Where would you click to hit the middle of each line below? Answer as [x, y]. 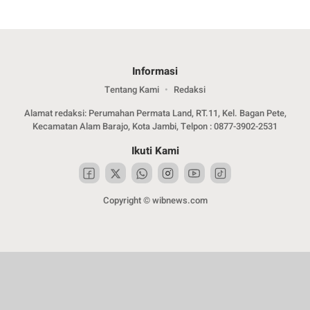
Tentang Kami [132, 90]
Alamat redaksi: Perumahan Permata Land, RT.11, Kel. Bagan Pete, [155, 113]
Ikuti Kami [155, 151]
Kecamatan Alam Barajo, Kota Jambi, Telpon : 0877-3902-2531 [155, 127]
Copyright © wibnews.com [155, 201]
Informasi [155, 72]
